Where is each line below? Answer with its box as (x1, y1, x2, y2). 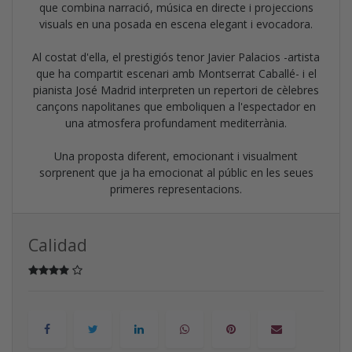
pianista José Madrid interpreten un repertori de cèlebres (33, 82, 319, 97)
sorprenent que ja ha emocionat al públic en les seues (38, 164, 313, 180)
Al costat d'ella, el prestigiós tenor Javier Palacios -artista (32, 49, 320, 64)
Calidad (28, 233, 87, 256)
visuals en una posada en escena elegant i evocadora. (39, 16, 313, 31)
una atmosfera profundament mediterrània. (65, 115, 287, 130)
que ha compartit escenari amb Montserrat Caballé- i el (35, 65, 317, 81)
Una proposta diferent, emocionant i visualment (54, 148, 298, 163)
